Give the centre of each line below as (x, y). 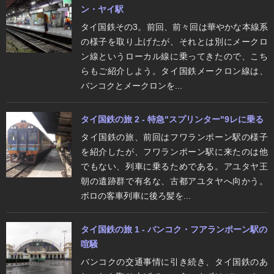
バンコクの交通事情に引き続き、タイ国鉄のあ (174, 261)
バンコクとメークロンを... (131, 85)
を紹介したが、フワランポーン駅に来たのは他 (174, 151)
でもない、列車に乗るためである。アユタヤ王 (174, 166)
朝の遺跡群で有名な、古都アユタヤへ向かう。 (174, 181)
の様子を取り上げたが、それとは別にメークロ (174, 41)
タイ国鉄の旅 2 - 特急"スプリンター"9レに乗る (172, 119)
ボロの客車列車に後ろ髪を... (136, 195)
